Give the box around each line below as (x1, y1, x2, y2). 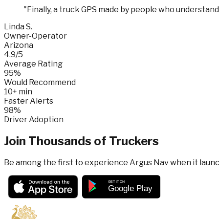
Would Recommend (4, 77, 76, 87)
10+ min (4, 87, 32, 96)
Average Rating (4, 59, 63, 68)
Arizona (4, 40, 33, 50)
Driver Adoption (4, 114, 64, 124)
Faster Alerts (4, 96, 53, 106)
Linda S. (4, 22, 32, 31)
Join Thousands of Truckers (4, 133, 159, 148)
